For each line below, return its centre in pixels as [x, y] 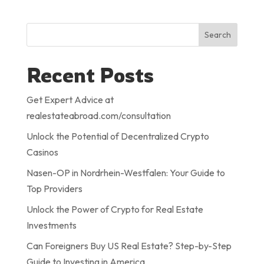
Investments [51, 225]
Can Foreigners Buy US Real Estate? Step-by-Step [129, 246]
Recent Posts [90, 75]
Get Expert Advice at [70, 100]
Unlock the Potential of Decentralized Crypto [118, 136]
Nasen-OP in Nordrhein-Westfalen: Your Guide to [126, 173]
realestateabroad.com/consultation [98, 115]
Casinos [42, 152]
